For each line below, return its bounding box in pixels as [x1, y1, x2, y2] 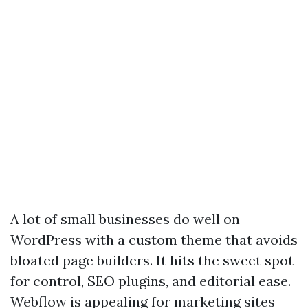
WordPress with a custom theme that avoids [10, 231, 298, 248]
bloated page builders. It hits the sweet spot [10, 252, 294, 269]
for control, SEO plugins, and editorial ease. [10, 272, 291, 289]
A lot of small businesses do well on [10, 210, 240, 228]
